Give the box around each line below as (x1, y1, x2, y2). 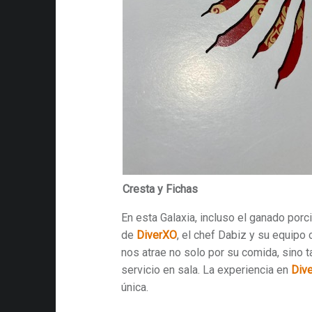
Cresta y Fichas (122, 182, 198, 196)
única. (121, 281, 149, 295)
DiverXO (136, 228, 178, 242)
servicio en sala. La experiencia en (121, 263, 292, 277)
